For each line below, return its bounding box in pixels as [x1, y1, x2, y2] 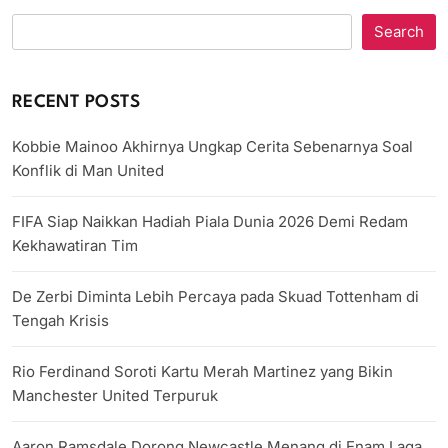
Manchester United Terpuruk [12, 385, 218, 405]
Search [374, 22, 424, 42]
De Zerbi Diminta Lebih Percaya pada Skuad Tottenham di [12, 286, 419, 306]
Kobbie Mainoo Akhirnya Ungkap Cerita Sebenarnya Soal [12, 136, 413, 156]
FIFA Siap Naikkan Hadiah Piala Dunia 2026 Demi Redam [12, 211, 408, 231]
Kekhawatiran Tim [12, 235, 138, 255]
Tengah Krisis [12, 310, 109, 330]
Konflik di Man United [12, 160, 164, 180]
